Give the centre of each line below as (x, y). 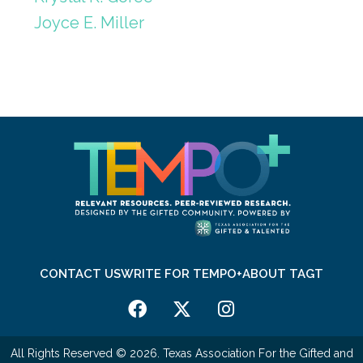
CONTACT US (80, 273)
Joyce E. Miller (89, 22)
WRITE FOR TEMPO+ (181, 273)
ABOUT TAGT (283, 273)
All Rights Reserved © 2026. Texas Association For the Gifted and (181, 353)
